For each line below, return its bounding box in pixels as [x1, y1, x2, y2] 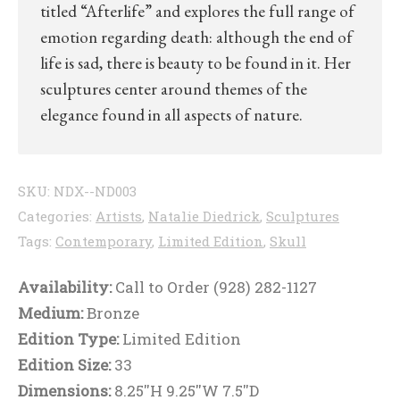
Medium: [18, 303, 87, 324]
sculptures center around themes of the [40, 78, 307, 101]
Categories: [18, 207, 96, 226]
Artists [96, 207, 142, 226]
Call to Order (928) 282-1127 [115, 277, 317, 298]
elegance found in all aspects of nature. [40, 104, 303, 127]
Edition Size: [18, 354, 114, 376]
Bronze [87, 303, 139, 324]
